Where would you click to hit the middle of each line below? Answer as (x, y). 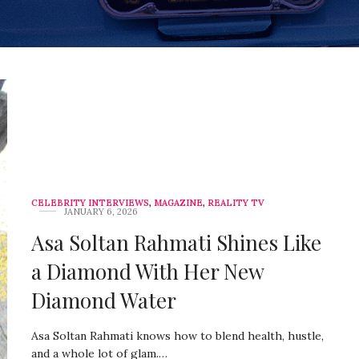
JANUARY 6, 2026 (101, 211)
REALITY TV (236, 202)
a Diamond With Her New (147, 271)
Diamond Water (104, 300)
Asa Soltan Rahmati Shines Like (176, 242)
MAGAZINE (178, 202)
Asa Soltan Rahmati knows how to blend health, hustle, (177, 335)
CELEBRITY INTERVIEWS (90, 202)
